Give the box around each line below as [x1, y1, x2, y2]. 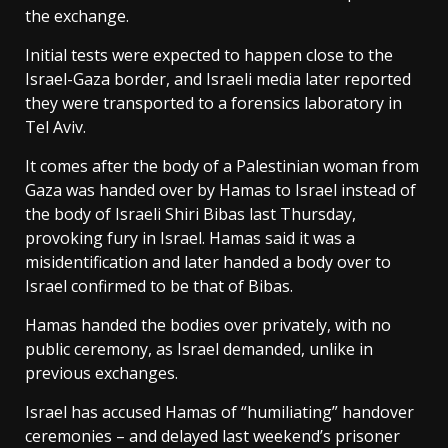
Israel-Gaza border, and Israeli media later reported [25, 68, 411, 90]
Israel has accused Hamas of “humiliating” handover [25, 401, 414, 423]
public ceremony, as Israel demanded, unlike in [25, 338, 373, 360]
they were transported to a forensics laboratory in [25, 92, 402, 114]
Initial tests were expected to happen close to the [25, 44, 393, 66]
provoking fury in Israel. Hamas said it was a [25, 227, 355, 249]
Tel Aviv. [25, 116, 86, 138]
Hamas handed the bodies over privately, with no [25, 314, 391, 336]
